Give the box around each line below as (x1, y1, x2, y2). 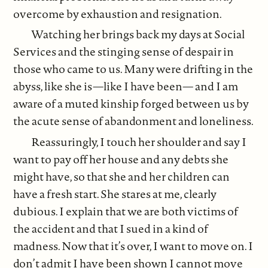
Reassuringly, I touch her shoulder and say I (31, 133, 247, 150)
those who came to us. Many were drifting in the (13, 61, 254, 77)
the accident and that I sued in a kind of (13, 220, 209, 236)
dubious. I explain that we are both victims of (13, 203, 239, 219)
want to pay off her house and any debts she (13, 151, 229, 167)
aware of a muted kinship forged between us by (13, 96, 249, 112)
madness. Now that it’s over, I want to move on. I (13, 237, 254, 254)
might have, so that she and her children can (13, 168, 230, 184)
